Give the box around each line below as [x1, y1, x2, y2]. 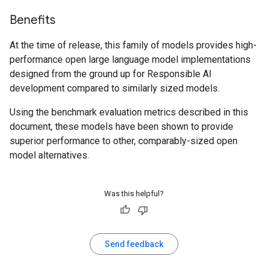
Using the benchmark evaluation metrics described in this [10, 106, 248, 118]
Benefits [10, 13, 56, 28]
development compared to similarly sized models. [10, 83, 220, 94]
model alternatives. [10, 150, 89, 161]
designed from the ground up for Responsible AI [10, 68, 212, 80]
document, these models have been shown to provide [10, 121, 233, 132]
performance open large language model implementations [10, 54, 251, 65]
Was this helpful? [104, 189, 164, 198]
